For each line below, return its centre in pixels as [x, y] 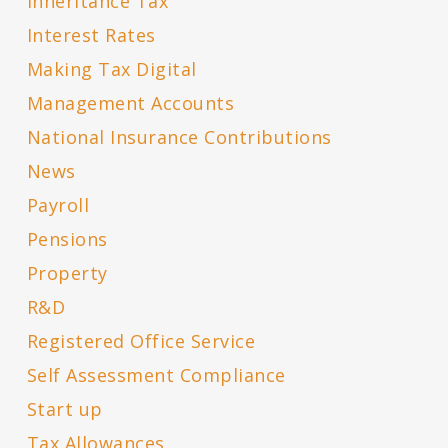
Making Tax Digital [111, 69]
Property [67, 273]
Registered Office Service [141, 341]
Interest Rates [91, 35]
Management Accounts [130, 103]
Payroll [58, 205]
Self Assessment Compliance [156, 375]
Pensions [67, 239]
